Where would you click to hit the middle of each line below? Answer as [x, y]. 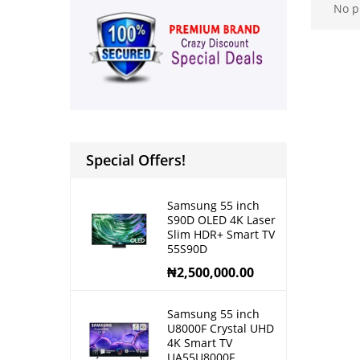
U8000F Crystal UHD [221, 329]
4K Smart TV [200, 343]
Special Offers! [136, 160]
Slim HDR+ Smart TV [221, 235]
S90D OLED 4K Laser [221, 220]
